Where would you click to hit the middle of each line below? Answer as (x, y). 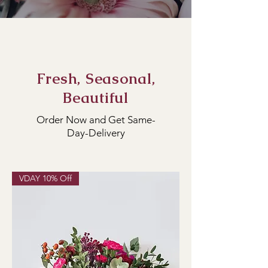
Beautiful (96, 98)
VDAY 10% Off (45, 178)
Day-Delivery (96, 133)
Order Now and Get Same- (96, 120)
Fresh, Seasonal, (96, 78)
